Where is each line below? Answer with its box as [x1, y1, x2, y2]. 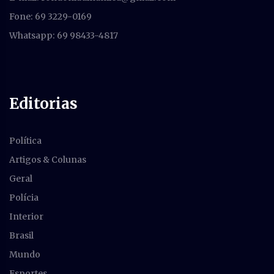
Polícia [9, 191, 39, 203]
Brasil [9, 229, 34, 241]
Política [9, 135, 42, 146]
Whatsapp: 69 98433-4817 [9, 29, 118, 41]
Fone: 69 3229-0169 [9, 10, 92, 22]
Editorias [9, 94, 78, 113]
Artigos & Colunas [9, 154, 86, 165]
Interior [9, 210, 43, 222]
